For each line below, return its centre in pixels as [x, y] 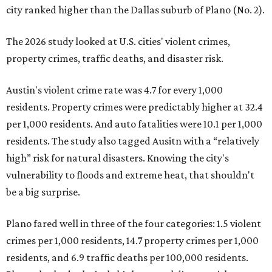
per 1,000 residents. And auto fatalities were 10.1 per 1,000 [134, 124]
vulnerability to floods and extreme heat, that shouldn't [130, 175]
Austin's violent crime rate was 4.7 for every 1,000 [114, 90]
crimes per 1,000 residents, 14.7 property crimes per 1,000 [132, 240]
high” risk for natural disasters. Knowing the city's [117, 158]
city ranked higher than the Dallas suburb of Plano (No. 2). [135, 10]
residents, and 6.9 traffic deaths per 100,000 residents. [127, 257]
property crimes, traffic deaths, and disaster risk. [115, 58]
